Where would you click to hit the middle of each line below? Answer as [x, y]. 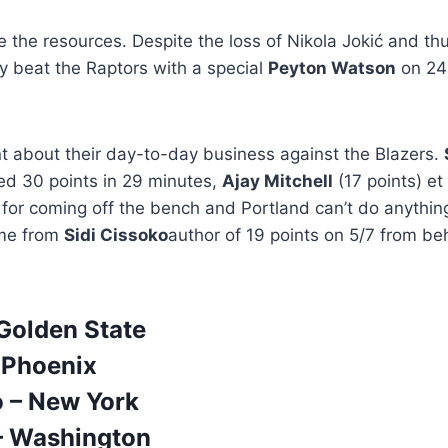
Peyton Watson [332, 68]
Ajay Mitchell [277, 181]
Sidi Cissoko [116, 235]
